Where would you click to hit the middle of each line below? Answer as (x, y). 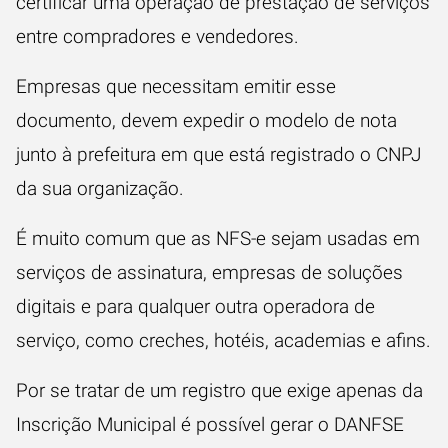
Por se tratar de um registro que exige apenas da (219, 390)
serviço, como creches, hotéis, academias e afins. (223, 340)
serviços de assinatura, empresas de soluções (209, 272)
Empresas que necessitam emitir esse (176, 86)
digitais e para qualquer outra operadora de (195, 306)
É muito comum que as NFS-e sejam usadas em (218, 238)
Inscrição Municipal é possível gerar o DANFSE (210, 424)
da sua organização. (100, 188)
